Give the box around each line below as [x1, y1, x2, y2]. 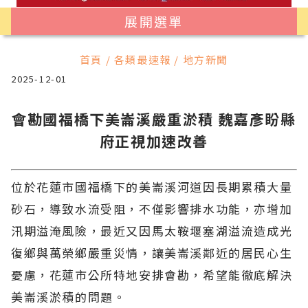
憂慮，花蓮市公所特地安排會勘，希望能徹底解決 [11, 266, 293, 283]
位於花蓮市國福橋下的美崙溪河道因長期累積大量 [11, 178, 293, 195]
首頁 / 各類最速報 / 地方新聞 [79, 52, 229, 67]
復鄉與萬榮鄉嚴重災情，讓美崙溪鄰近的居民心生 [11, 244, 293, 261]
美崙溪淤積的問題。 [11, 288, 126, 305]
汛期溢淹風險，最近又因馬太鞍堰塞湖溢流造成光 [11, 222, 293, 239]
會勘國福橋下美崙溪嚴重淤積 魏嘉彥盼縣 [12, 109, 296, 129]
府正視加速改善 [99, 131, 209, 151]
